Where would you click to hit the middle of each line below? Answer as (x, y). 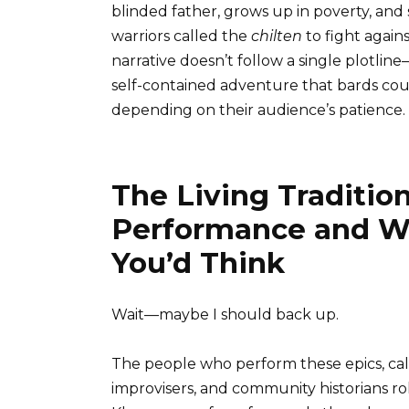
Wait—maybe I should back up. (225, 314)
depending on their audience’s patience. (258, 110)
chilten (277, 36)
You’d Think (198, 262)
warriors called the (181, 36)
